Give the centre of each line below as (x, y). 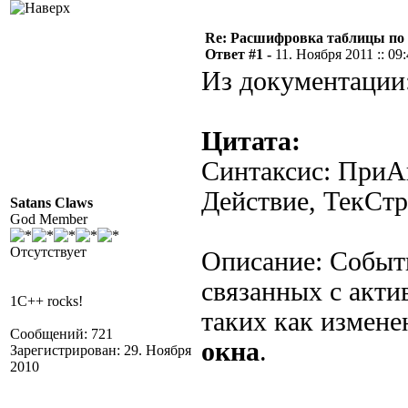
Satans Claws (51, 203)
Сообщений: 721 (61, 334)
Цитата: (251, 141)
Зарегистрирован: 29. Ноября (101, 350)
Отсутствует (48, 252)
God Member (49, 219)
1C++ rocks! (46, 301)
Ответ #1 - (240, 54)
